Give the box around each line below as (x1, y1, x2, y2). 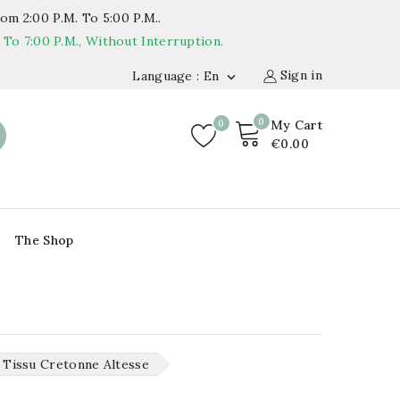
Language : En (132, 67, 220, 84)
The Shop (15, 232, 74, 249)
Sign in (279, 67, 322, 83)
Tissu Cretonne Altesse (3, 356, 149, 373)
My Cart (270, 117, 322, 133)
